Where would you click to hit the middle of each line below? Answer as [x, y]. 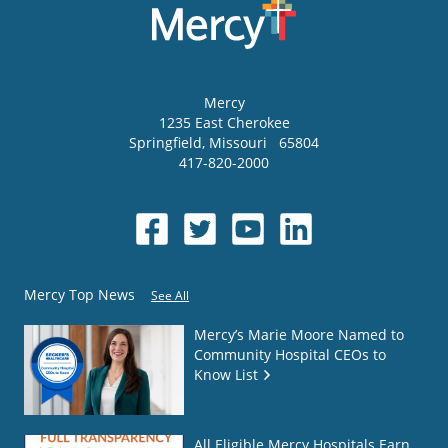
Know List [226, 375]
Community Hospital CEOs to [290, 355]
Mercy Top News [79, 295]
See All [170, 296]
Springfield [165, 143]
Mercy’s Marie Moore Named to [299, 335]
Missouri [240, 143]
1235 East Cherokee [224, 123]
